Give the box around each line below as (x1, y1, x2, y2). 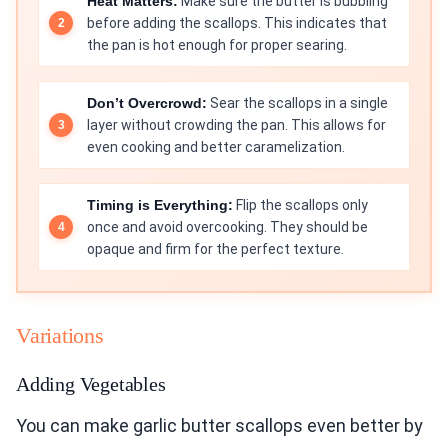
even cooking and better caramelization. (87, 139, 345, 156)
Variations (16, 323, 104, 349)
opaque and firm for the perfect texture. (87, 241, 344, 258)
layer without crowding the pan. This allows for (87, 117, 386, 134)
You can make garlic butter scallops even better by (16, 415, 423, 437)
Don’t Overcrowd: (87, 95, 207, 112)
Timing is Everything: (87, 197, 233, 214)
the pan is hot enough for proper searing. (87, 37, 347, 54)
